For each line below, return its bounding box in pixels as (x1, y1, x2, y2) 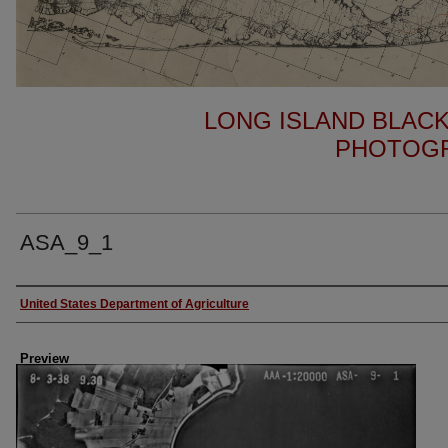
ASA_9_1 (20, 230, 113, 256)
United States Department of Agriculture (20, 297, 249, 312)
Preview (20, 351, 69, 367)
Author (16, 293, 75, 316)
